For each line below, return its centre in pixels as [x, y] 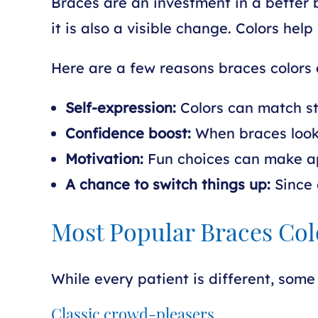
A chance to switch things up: [168, 184]
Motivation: [104, 159]
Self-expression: [121, 108]
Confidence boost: [128, 133]
